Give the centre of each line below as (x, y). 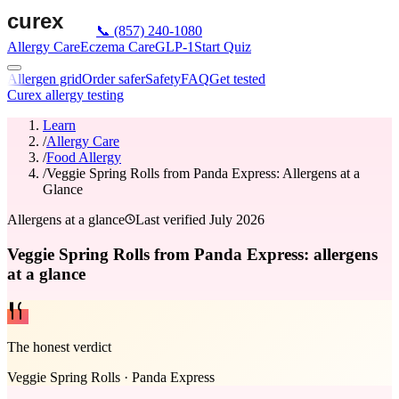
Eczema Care (118, 47)
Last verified (172, 220)
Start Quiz (223, 47)
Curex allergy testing (65, 95)
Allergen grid (45, 79)
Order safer (114, 79)
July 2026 (237, 220)
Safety (163, 79)
